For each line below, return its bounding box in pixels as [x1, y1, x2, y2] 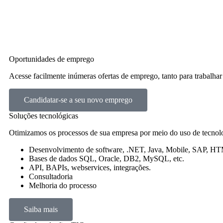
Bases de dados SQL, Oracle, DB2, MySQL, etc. [29, 154, 184, 163]
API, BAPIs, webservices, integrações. [29, 163, 151, 172]
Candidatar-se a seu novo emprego [24, 96, 132, 104]
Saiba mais [24, 205, 58, 214]
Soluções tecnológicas [9, 111, 78, 120]
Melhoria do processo [29, 181, 97, 190]
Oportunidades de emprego [9, 55, 94, 63]
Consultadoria [29, 172, 73, 181]
